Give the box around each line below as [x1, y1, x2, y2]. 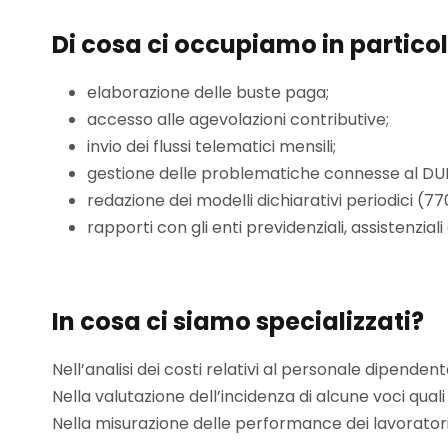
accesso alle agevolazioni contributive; [87, 108, 389, 131]
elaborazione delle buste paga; [87, 81, 329, 104]
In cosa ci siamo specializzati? [52, 305, 424, 338]
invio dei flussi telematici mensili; [87, 135, 336, 158]
